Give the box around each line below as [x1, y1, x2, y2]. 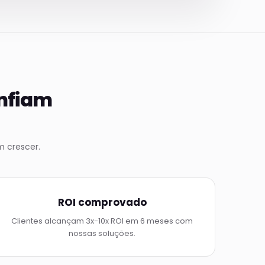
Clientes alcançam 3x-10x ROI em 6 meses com [11, 215, 193, 227]
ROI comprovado [57, 195, 147, 209]
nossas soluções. [69, 228, 136, 239]
